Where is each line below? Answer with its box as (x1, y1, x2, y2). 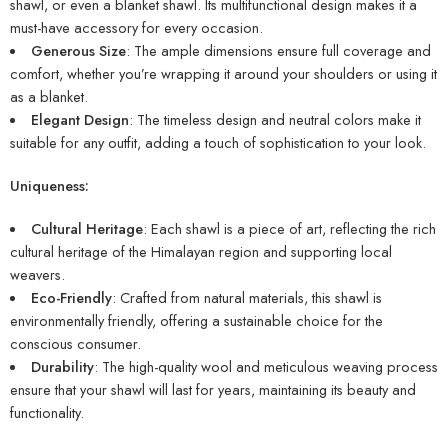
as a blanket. (10, 86, 88, 108)
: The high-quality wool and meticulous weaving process (93, 356, 438, 378)
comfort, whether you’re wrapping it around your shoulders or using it (10, 63, 437, 85)
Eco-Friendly (30, 287, 112, 309)
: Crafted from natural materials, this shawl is (111, 287, 382, 309)
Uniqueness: (10, 175, 89, 197)
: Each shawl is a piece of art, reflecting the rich (142, 218, 436, 240)
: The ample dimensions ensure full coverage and (125, 40, 431, 62)
